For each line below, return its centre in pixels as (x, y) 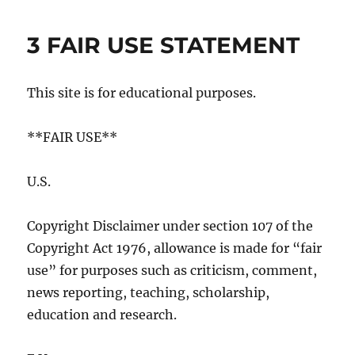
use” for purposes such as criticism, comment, (172, 270)
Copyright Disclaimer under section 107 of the (170, 225)
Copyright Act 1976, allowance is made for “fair (175, 248)
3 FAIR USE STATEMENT (164, 45)
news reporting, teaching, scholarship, (149, 292)
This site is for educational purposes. (142, 92)
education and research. (102, 314)
